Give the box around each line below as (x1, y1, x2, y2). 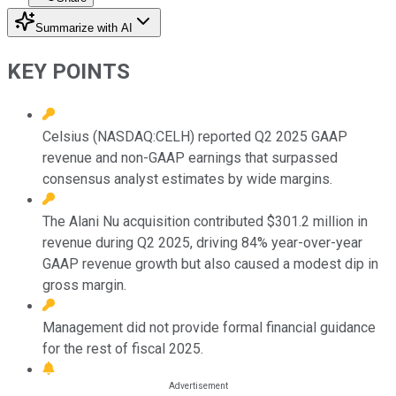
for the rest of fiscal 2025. (42, 339, 203, 357)
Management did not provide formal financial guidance (42, 318, 376, 336)
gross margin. (42, 276, 126, 293)
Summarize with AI (35, 20, 133, 34)
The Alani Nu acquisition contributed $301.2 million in (42, 212, 368, 230)
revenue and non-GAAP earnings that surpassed (42, 148, 338, 166)
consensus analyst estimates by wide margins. (42, 170, 332, 187)
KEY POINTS (7, 58, 130, 84)
